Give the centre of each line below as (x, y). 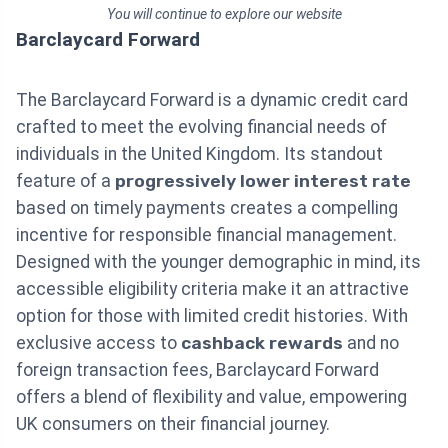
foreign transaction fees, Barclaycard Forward (197, 370)
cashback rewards (262, 343)
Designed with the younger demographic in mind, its (218, 262)
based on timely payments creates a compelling (207, 208)
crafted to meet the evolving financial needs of (201, 127)
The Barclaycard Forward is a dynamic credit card (212, 100)
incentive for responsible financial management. (206, 235)
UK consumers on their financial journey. (173, 424)
